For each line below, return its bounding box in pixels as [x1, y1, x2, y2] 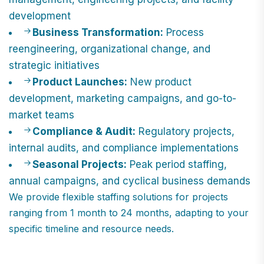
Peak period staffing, [127, 159, 227, 171]
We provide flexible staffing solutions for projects [9, 191, 228, 203]
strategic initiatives [9, 60, 100, 72]
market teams [9, 109, 74, 121]
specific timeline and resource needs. [9, 223, 174, 235]
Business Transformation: [32, 27, 163, 39]
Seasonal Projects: [32, 159, 127, 171]
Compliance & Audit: [32, 126, 136, 138]
